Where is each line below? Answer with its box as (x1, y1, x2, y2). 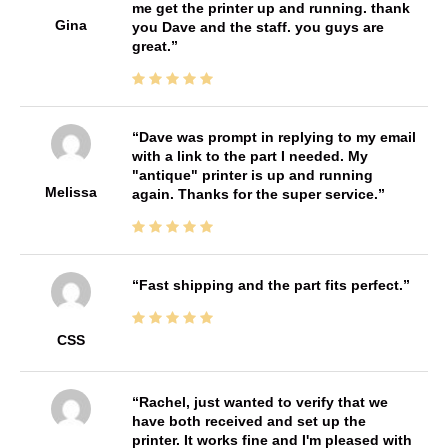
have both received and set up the (131, 413, 366, 430)
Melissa (44, 184, 97, 201)
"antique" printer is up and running (131, 167, 373, 184)
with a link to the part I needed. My (131, 148, 368, 165)
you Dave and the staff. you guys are (131, 19, 384, 36)
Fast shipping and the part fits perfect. (138, 277, 403, 294)
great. (131, 38, 171, 55)
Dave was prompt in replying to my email (138, 129, 416, 146)
